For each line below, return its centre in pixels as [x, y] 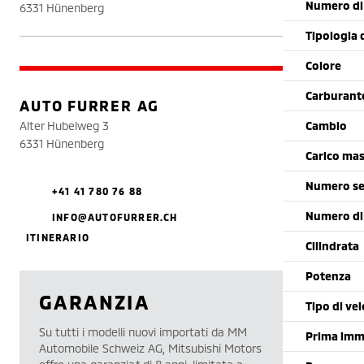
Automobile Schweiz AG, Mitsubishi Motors [150, 348]
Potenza [328, 276]
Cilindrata [332, 246]
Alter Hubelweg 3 [64, 126]
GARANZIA [95, 302]
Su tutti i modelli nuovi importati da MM [143, 332]
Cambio [326, 126]
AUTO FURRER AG [90, 106]
